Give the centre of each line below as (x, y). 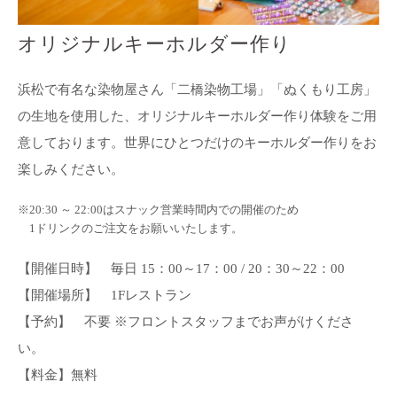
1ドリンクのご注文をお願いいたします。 (130, 229)
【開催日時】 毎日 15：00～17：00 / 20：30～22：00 (181, 269)
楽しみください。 (71, 170)
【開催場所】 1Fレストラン (105, 296)
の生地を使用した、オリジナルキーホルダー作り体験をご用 (197, 117)
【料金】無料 (58, 375)
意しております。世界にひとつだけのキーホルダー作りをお (197, 143)
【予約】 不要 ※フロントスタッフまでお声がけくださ (186, 322)
